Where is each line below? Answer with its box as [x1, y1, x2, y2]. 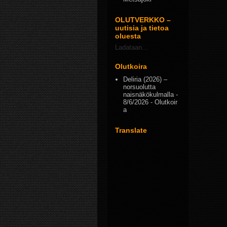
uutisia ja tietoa [115, 23, 169, 32]
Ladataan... [115, 43, 148, 51]
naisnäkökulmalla [123, 91, 174, 98]
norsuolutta [123, 83, 156, 91]
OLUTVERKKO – [115, 15, 171, 24]
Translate [115, 126, 147, 135]
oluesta [115, 31, 141, 40]
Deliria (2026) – [123, 75, 168, 83]
